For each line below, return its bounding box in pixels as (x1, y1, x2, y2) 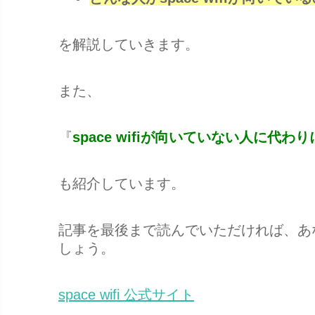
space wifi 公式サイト (58, 287, 194, 302)
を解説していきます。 (58, 37, 199, 52)
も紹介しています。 (58, 176, 185, 191)
